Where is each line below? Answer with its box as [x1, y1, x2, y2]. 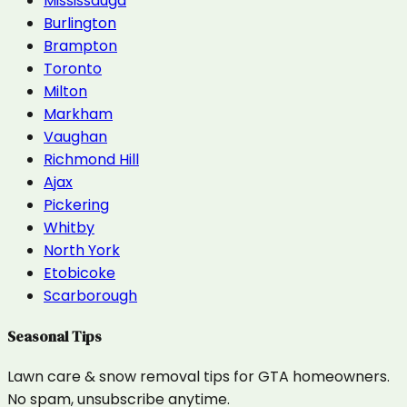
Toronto [44, 57, 102, 79]
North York [44, 239, 120, 261]
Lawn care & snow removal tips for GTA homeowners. [7, 366, 390, 388]
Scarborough [44, 284, 137, 306]
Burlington [44, 12, 116, 34]
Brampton [44, 35, 117, 56]
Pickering [44, 194, 109, 215]
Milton [44, 80, 87, 102]
